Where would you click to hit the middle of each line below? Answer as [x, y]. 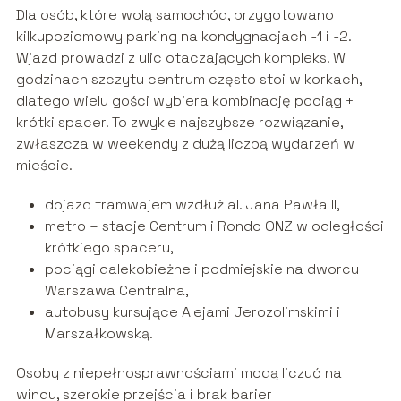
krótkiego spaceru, [109, 248]
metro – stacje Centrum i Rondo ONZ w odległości [214, 226]
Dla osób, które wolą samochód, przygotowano [175, 15]
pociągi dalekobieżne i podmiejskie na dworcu [201, 269]
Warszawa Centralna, [116, 291]
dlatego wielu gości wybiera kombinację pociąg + [184, 101]
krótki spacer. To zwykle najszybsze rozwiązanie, [179, 123]
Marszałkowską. [98, 334]
